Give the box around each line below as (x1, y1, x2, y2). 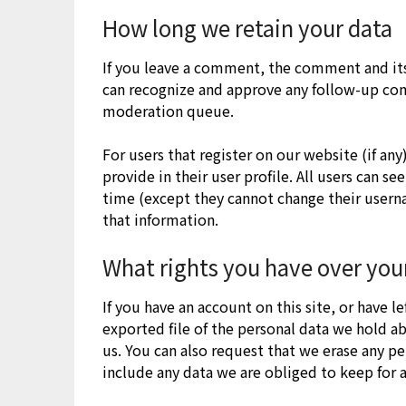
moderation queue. (102, 99, 235, 121)
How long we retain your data (102, 11, 393, 43)
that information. (102, 208, 219, 230)
